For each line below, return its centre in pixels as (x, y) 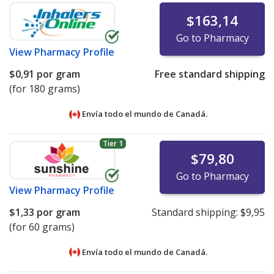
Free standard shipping (209, 74)
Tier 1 (113, 144)
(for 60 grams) (42, 227)
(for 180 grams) (45, 89)
